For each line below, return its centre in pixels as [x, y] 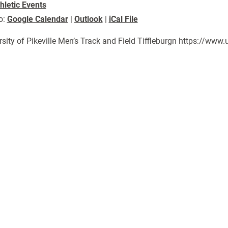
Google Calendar [37, 19]
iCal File [123, 19]
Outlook [88, 19]
